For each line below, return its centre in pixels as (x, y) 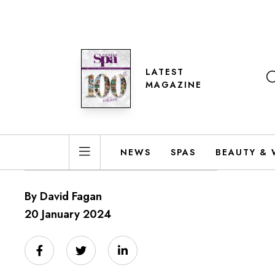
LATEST (165, 72)
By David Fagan (63, 196)
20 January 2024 (68, 214)
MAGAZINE (173, 85)
